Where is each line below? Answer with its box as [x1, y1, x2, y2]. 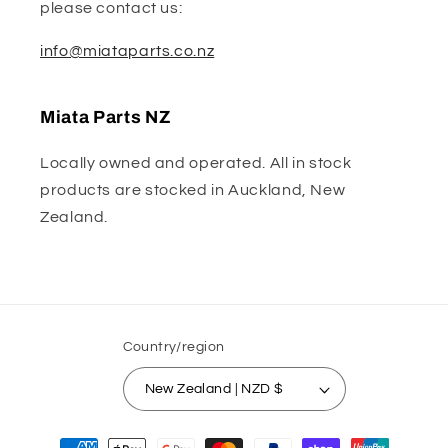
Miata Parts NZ [40, 107, 171, 127]
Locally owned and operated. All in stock [40, 154, 352, 171]
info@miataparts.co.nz [40, 42, 215, 59]
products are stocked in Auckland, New [40, 181, 346, 198]
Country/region [122, 339, 225, 354]
